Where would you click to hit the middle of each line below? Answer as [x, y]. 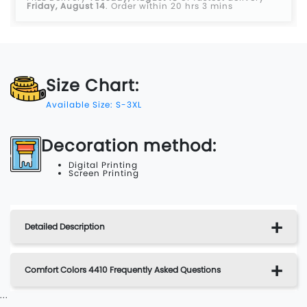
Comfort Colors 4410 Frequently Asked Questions [123, 270]
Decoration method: [129, 146]
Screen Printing [104, 173]
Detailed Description [65, 227]
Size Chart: [93, 86]
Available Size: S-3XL [94, 105]
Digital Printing [103, 165]
